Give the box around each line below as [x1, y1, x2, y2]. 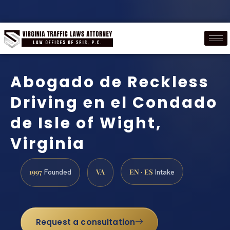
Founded [42, 167, 71, 177]
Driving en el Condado [10, 92, 218, 114]
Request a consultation [35, 217, 136, 228]
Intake [153, 167, 175, 177]
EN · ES [129, 166, 153, 176]
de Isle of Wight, [10, 112, 162, 135]
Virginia [10, 133, 85, 155]
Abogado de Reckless [10, 71, 209, 93]
